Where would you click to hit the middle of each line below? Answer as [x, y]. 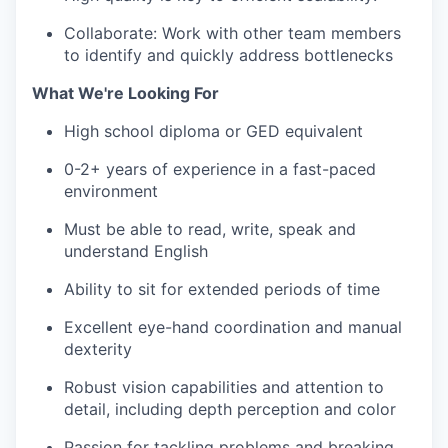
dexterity [98, 349]
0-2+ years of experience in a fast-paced [220, 169]
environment [111, 191]
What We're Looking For [125, 93]
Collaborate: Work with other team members [232, 33]
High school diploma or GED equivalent [213, 131]
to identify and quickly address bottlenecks [228, 55]
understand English [136, 251]
